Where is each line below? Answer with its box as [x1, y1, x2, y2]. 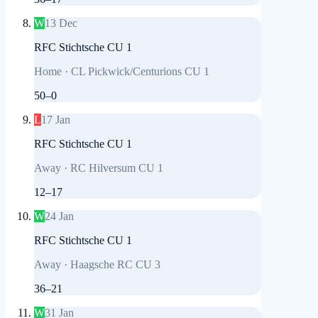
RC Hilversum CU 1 [70, 162, 163, 175]
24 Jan [45, 210, 74, 223]
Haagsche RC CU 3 [70, 258, 160, 271]
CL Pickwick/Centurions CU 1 [71, 65, 209, 78]
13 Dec [45, 17, 77, 30]
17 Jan [41, 114, 70, 126]
